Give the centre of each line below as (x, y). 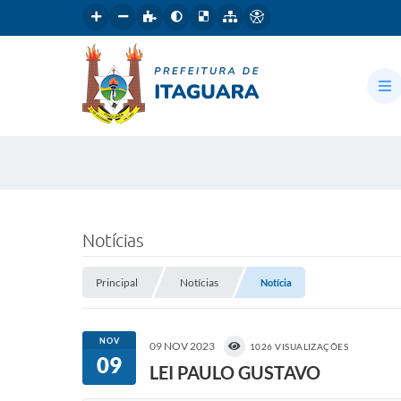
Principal (117, 282)
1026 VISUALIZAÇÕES (299, 346)
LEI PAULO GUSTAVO (235, 372)
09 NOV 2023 (182, 346)
